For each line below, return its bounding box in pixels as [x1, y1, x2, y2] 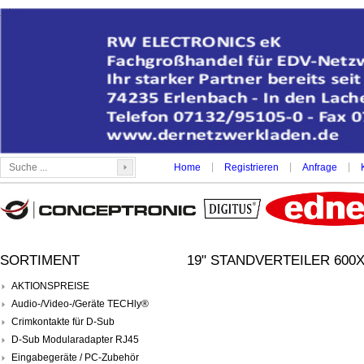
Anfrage [302, 162, 337, 173]
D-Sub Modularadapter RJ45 [11, 333, 139, 345]
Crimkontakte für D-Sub [11, 315, 115, 327]
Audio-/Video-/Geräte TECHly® [11, 297, 149, 310]
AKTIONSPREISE [11, 279, 89, 292]
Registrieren [224, 162, 279, 173]
